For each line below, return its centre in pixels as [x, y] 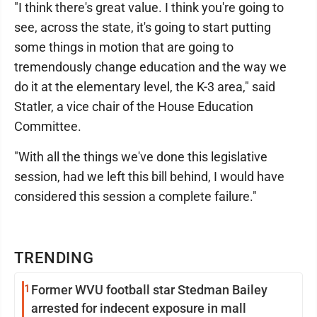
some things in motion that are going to [124, 47]
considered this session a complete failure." [136, 196]
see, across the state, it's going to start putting [143, 27]
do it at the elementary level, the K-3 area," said [145, 87]
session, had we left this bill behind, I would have [149, 177]
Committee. [48, 126]
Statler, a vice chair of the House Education [134, 106]
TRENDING [54, 258]
